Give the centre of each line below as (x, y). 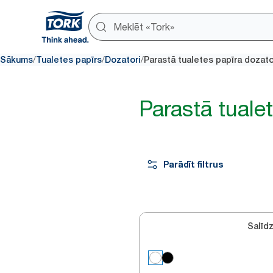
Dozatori (123, 60)
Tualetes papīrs (69, 60)
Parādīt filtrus (193, 164)
